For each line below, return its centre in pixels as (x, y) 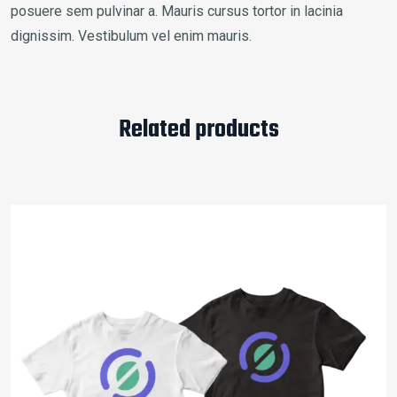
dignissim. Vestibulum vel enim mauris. (131, 35)
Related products (198, 129)
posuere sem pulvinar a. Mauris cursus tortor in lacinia (177, 11)
